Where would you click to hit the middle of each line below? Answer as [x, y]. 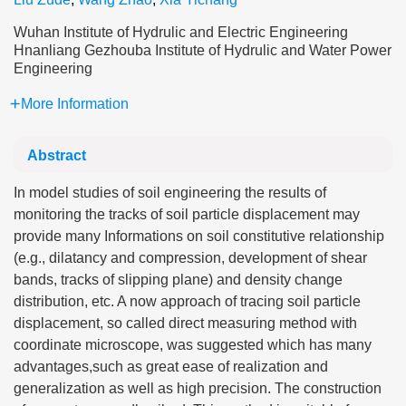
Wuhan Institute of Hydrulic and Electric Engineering [181, 32]
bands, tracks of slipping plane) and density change [178, 280]
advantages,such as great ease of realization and [171, 367]
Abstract [57, 155]
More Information [75, 104]
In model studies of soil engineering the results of [170, 193]
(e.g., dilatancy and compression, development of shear [190, 258]
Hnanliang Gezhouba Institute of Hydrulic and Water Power [203, 50]
